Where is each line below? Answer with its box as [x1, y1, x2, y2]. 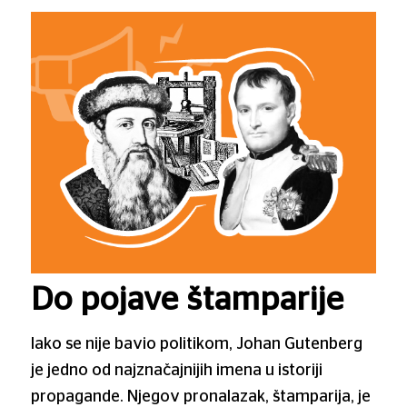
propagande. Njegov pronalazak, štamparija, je [30, 388, 371, 405]
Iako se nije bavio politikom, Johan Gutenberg [30, 335, 362, 352]
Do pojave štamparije [30, 283, 344, 316]
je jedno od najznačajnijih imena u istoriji [30, 362, 323, 379]
